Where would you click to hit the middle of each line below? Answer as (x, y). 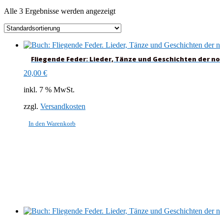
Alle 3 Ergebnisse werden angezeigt (60, 11)
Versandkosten (63, 107)
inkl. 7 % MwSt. (49, 90)
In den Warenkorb (52, 124)
